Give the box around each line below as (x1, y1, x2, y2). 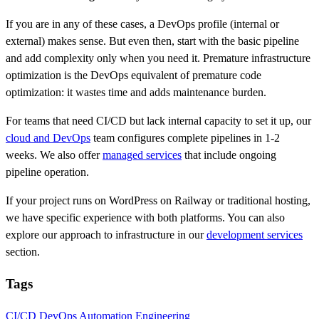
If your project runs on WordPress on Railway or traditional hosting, (6, 194, 310, 207)
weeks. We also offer (6, 149, 103, 162)
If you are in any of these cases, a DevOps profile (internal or (6, 18, 279, 31)
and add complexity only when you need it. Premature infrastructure (6, 52, 310, 65)
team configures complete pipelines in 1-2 (90, 132, 280, 145)
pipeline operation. (6, 166, 89, 179)
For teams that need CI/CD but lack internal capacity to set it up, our (6, 115, 311, 127)
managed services (103, 149, 182, 162)
